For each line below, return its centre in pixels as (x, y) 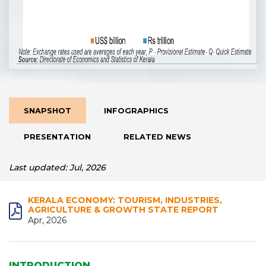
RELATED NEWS (157, 137)
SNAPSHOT (47, 111)
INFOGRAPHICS (136, 111)
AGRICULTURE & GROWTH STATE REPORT (123, 210)
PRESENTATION (57, 137)
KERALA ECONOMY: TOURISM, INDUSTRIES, (125, 200)
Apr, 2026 (47, 220)
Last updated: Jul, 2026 (57, 167)
